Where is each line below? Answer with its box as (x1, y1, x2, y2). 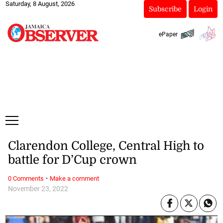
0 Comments (7, 174, 44, 182)
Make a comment (49, 174, 99, 182)
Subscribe (148, 5, 182, 13)
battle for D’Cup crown (7, 153, 137, 167)
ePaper (158, 30, 178, 38)
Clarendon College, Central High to (7, 139, 204, 153)
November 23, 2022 (7, 184, 68, 193)
